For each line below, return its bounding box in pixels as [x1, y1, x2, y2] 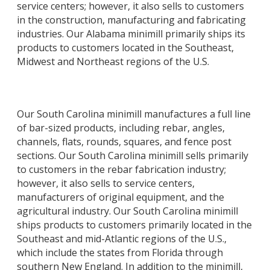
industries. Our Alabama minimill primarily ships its [17, 27, 245, 40]
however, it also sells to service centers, [17, 177, 195, 190]
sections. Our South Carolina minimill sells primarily [17, 149, 248, 163]
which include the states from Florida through [17, 246, 223, 260]
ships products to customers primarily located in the [17, 218, 252, 232]
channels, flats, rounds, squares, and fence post [17, 135, 231, 149]
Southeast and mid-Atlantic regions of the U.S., [17, 232, 227, 246]
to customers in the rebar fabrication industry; [17, 163, 226, 177]
